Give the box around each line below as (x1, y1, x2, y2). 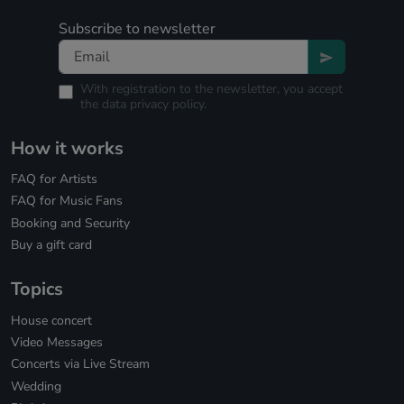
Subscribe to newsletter (59, 18, 216, 39)
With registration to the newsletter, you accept (80, 79, 343, 97)
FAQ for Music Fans (11, 192, 123, 210)
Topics (11, 277, 63, 302)
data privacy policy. (102, 95, 207, 113)
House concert (11, 312, 92, 330)
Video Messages (11, 334, 103, 352)
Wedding (11, 377, 61, 395)
